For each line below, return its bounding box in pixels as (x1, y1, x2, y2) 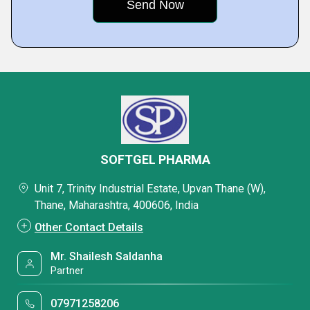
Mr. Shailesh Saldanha (51, 250, 163, 263)
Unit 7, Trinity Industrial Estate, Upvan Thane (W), (35, 182, 266, 195)
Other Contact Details (35, 221, 143, 234)
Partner (51, 265, 84, 276)
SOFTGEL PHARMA (100, 152, 210, 167)
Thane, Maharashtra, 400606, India (35, 199, 199, 212)
